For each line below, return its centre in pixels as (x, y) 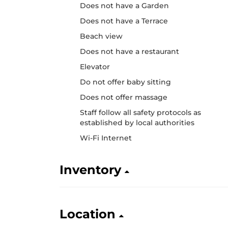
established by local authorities (137, 123)
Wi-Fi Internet (106, 138)
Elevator (95, 67)
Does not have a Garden (124, 6)
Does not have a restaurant (130, 51)
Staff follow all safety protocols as (140, 112)
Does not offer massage (124, 97)
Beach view (101, 36)
